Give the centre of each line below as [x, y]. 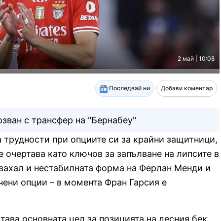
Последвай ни [129, 88]
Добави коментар [186, 88]
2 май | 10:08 [196, 59]
